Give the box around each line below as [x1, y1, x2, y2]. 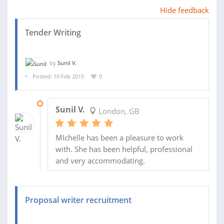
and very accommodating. [55, 155, 145, 166]
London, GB [96, 106, 139, 116]
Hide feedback [160, 5, 209, 15]
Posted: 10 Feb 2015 [32, 72, 84, 80]
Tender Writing [25, 27, 81, 38]
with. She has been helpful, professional [55, 144, 192, 154]
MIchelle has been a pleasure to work [55, 132, 183, 143]
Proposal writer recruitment [25, 194, 131, 206]
